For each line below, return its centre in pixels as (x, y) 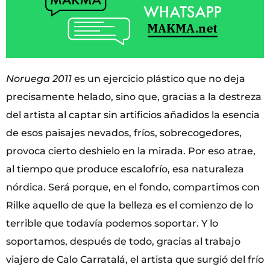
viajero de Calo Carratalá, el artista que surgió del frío (135, 259)
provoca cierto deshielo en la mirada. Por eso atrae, (131, 151)
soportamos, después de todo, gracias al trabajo (123, 241)
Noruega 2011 (39, 78)
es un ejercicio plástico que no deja (159, 78)
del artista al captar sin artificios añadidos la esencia (133, 115)
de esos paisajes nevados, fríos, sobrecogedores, (124, 133)
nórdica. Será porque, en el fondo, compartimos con (133, 187)
